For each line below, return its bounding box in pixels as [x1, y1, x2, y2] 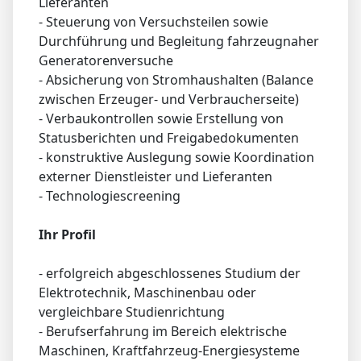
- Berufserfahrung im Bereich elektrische [39, 322, 287, 341]
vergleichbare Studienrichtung [39, 303, 225, 322]
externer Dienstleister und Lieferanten [39, 168, 272, 186]
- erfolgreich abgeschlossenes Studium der [39, 264, 301, 283]
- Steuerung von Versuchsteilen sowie [39, 13, 268, 31]
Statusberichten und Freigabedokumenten [39, 129, 299, 147]
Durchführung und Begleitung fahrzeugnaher [39, 32, 319, 51]
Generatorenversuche [39, 52, 173, 70]
